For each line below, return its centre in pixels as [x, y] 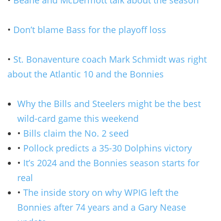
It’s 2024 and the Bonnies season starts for [111, 163]
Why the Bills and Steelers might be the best [109, 103]
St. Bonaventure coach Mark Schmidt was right [110, 59]
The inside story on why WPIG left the [101, 192]
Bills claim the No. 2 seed [76, 133]
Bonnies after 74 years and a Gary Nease [102, 207]
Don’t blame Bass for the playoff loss [90, 29]
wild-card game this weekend [78, 118]
